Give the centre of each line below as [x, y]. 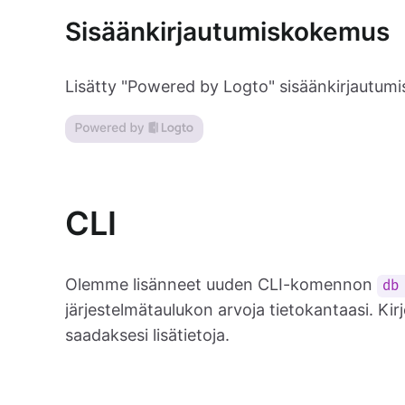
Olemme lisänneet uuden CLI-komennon [221, 284]
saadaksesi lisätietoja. [147, 335]
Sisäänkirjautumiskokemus [227, 32]
